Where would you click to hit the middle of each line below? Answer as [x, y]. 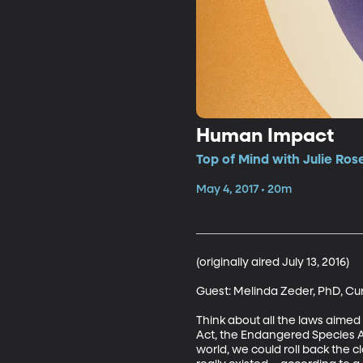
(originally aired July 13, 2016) [272, 262]
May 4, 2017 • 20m [243, 189]
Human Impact [265, 136]
